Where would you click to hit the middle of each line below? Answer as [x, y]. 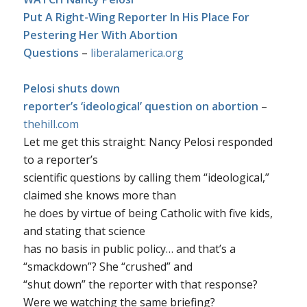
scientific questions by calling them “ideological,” [146, 177]
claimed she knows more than [99, 195]
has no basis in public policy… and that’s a [129, 248]
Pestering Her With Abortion [100, 35]
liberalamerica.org [137, 52]
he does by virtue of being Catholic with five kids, [148, 213]
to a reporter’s [60, 159]
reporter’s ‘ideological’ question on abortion [140, 106]
